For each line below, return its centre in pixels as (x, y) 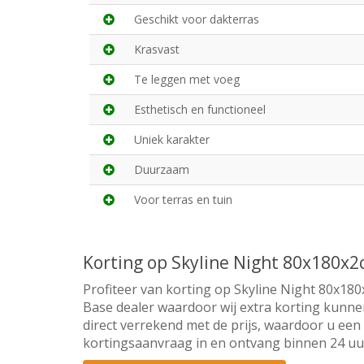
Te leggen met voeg (187, 80)
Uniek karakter (172, 140)
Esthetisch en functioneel (200, 110)
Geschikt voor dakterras (197, 19)
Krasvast (157, 50)
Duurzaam (162, 170)
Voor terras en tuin (183, 200)
